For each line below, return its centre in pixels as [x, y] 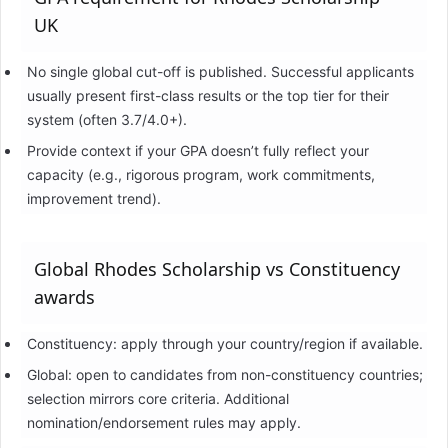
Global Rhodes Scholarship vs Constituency [217, 268]
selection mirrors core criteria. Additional [157, 398]
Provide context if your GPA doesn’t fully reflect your [197, 150]
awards [64, 296]
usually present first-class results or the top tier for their [207, 95]
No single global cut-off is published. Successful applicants [220, 71]
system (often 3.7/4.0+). [106, 119]
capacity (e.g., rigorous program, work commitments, [200, 174]
